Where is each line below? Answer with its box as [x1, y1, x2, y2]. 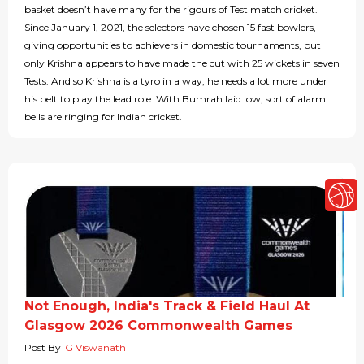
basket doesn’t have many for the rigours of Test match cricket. [24, 3, 318, 16]
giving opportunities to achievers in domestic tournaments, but [24, 39, 321, 52]
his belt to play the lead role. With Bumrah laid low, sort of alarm [24, 93, 326, 106]
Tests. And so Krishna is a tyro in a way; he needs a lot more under [24, 75, 327, 88]
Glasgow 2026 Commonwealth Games [24, 318, 292, 334]
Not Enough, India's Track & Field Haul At [24, 298, 310, 314]
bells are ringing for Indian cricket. [24, 110, 182, 123]
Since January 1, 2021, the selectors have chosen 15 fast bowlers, [24, 21, 316, 34]
